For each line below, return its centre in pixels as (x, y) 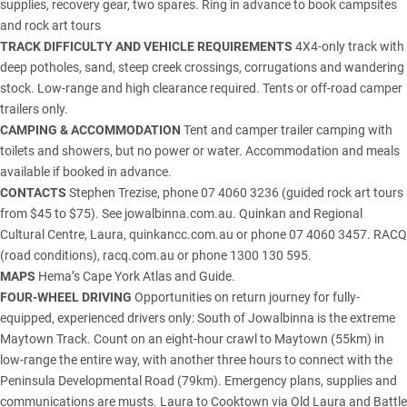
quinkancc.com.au (181, 234)
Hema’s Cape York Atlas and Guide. (135, 276)
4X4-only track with (348, 46)
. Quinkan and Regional (298, 213)
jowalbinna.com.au (179, 213)
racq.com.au (139, 255)
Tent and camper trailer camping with (287, 129)
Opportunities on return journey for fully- (246, 297)
